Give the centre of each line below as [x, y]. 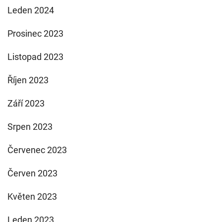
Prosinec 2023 [35, 33]
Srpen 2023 [30, 126]
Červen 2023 [32, 173]
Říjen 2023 [28, 80]
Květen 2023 [32, 196]
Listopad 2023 [35, 56]
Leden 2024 [31, 10]
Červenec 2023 [37, 150]
